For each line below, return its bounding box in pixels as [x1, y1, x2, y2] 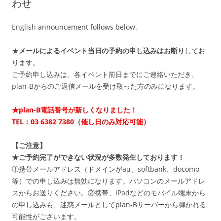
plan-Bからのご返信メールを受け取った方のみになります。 [12, 81, 199, 91]
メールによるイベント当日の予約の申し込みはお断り [19, 46, 184, 56]
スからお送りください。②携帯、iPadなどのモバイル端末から [12, 188, 206, 198]
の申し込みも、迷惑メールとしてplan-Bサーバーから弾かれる [12, 200, 206, 210]
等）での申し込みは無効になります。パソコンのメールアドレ [12, 176, 205, 186]
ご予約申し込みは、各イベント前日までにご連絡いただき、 [12, 70, 198, 79]
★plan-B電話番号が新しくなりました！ [12, 105, 137, 115]
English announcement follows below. [12, 22, 137, 32]
